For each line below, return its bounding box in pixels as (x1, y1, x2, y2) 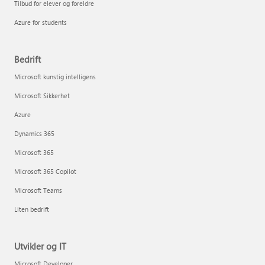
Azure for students (14, 18, 67, 27)
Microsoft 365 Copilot (14, 167, 76, 176)
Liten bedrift (14, 205, 49, 214)
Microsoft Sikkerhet (14, 91, 70, 100)
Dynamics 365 (14, 129, 54, 138)
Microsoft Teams (14, 186, 62, 195)
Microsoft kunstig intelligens (14, 72, 96, 81)
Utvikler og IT (14, 240, 66, 252)
